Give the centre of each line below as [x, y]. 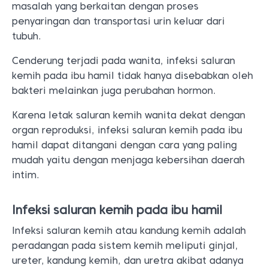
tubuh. [27, 36]
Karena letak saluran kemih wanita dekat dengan [129, 115]
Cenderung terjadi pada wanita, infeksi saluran [124, 61]
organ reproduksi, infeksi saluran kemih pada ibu [127, 130]
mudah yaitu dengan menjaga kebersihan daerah [128, 160]
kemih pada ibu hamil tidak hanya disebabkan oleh [133, 76]
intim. [26, 175]
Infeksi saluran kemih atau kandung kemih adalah [129, 231]
